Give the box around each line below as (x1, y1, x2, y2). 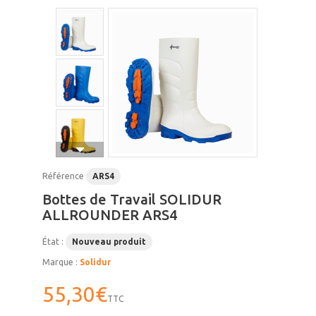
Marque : (42, 257, 80, 267)
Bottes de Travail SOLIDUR (42, 191, 221, 207)
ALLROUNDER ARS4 (42, 207, 177, 223)
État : (42, 237, 63, 246)
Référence (42, 171, 84, 181)
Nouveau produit (72, 237, 146, 246)
